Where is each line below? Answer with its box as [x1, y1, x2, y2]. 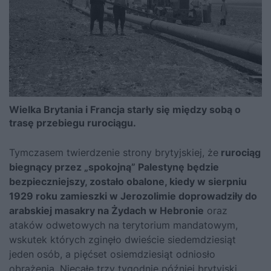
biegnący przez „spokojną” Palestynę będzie [9, 160, 219, 173]
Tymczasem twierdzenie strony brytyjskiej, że [9, 146, 218, 158]
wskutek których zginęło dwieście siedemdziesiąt [9, 233, 236, 246]
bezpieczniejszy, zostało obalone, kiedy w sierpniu [9, 175, 247, 188]
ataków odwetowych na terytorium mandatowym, [9, 218, 238, 231]
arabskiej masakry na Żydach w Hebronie [9, 204, 204, 217]
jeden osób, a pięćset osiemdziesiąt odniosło [9, 247, 215, 260]
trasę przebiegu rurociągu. [9, 116, 136, 129]
